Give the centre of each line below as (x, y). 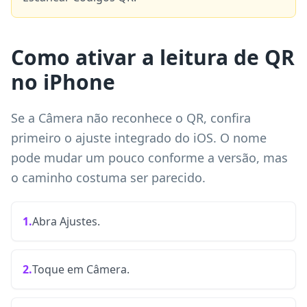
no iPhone (63, 82)
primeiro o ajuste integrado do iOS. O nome (139, 138)
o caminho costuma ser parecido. (108, 177)
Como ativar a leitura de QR (153, 57)
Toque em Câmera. (81, 269)
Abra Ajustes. (66, 221)
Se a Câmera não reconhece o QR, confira (131, 118)
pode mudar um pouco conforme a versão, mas (149, 158)
